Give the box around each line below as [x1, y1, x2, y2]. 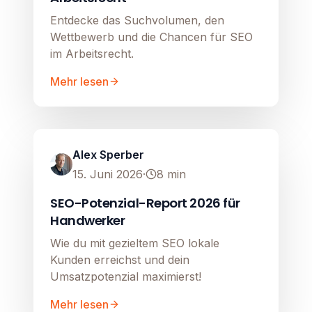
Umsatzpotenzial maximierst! [50, 270, 201, 284]
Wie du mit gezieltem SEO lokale [50, 236, 219, 251]
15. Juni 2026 [72, 167, 143, 182]
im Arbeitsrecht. [50, 47, 134, 61]
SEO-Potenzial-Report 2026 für [50, 194, 240, 212]
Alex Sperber [72, 148, 144, 162]
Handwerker [50, 212, 125, 230]
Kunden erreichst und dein [50, 253, 189, 267]
